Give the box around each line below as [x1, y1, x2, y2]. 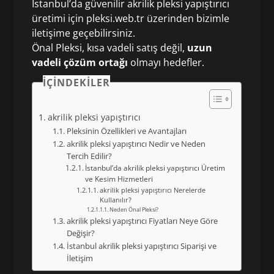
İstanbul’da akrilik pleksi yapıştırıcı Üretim [85, 163, 226, 172]
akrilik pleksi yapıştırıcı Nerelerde [100, 185, 206, 194]
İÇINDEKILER [43, 75, 111, 89]
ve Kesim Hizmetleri [85, 174, 154, 183]
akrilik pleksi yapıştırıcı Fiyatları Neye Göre [66, 215, 218, 226]
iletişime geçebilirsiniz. [32, 26, 136, 40]
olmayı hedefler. [128, 55, 205, 69]
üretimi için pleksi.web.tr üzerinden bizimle [32, 11, 230, 25]
